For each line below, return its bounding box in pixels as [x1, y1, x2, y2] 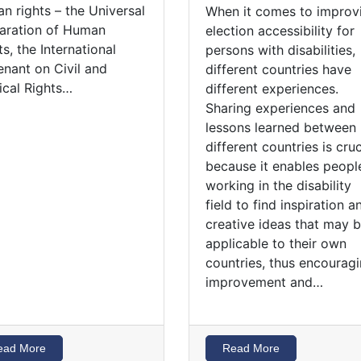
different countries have [205, 60, 351, 77]
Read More [222, 341, 280, 355]
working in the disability [205, 176, 351, 193]
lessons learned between [205, 118, 356, 135]
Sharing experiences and [205, 99, 355, 116]
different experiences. [205, 80, 338, 97]
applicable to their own [205, 234, 346, 251]
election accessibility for [205, 22, 355, 39]
